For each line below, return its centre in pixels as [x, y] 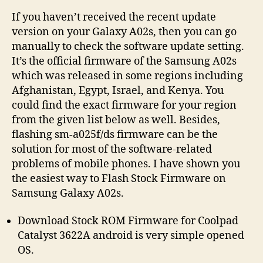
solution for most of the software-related [112, 149]
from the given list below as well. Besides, [116, 120]
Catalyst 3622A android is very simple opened [131, 236]
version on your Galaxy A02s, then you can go [124, 32]
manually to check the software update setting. [128, 46]
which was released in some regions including [127, 76]
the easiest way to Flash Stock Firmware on [119, 178]
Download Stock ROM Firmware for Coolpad [128, 221]
